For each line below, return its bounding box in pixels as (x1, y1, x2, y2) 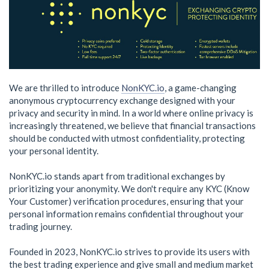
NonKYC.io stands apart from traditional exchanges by (9, 171, 225, 182)
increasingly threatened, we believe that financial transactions (9, 120, 256, 131)
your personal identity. (9, 145, 98, 157)
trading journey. (9, 221, 72, 232)
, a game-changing (165, 82, 237, 94)
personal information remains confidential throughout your (9, 208, 244, 220)
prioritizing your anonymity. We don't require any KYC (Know (9, 183, 249, 195)
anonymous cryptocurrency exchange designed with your (9, 95, 235, 106)
